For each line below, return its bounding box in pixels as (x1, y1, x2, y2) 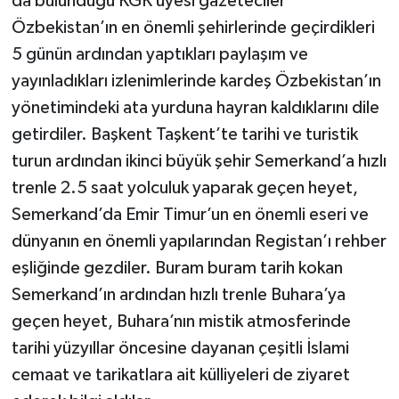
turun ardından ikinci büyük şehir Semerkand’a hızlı (11, 152, 387, 171)
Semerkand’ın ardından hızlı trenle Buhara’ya (11, 286, 346, 305)
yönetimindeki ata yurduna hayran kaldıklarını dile (11, 99, 379, 118)
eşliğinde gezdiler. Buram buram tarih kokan (11, 259, 343, 278)
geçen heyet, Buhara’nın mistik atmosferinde (11, 313, 351, 331)
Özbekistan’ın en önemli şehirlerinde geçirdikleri (11, 19, 375, 37)
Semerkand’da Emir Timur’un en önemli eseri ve (11, 206, 369, 224)
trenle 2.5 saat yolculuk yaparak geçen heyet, (11, 179, 358, 198)
